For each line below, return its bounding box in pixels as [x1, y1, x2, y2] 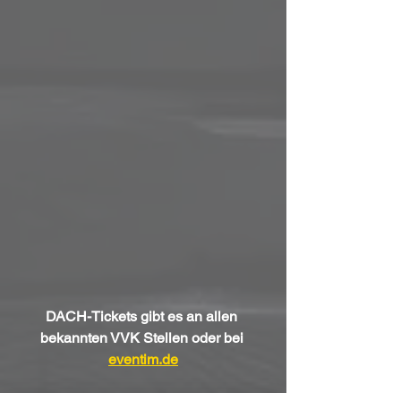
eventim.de [108, 351, 178, 369]
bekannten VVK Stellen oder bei [39, 329, 247, 347]
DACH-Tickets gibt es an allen [46, 308, 241, 326]
